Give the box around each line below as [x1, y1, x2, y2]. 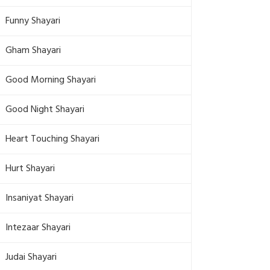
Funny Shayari [5, 13, 60, 29]
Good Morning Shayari [5, 72, 96, 88]
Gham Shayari [5, 43, 61, 58]
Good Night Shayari [5, 102, 84, 118]
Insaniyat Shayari [5, 190, 74, 206]
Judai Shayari [5, 250, 57, 265]
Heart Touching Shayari [5, 131, 99, 147]
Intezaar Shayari [5, 220, 71, 236]
